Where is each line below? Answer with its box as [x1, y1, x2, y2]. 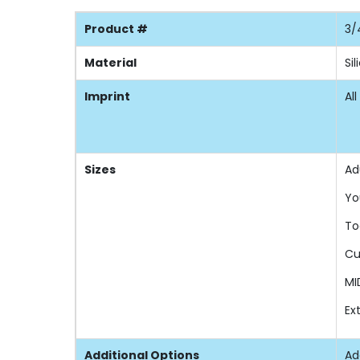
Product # [84, 20, 148, 37]
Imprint [84, 88, 130, 104]
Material [84, 54, 137, 71]
